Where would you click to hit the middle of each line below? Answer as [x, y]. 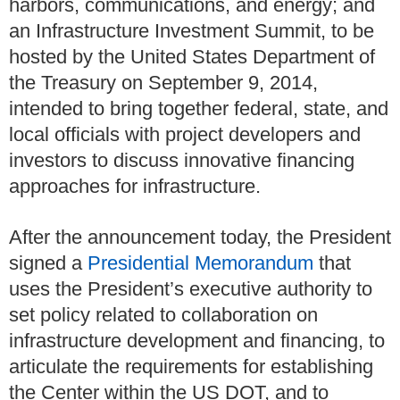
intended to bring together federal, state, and [199, 109]
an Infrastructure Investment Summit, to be [192, 31]
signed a [48, 262]
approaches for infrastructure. [135, 187]
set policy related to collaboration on [163, 314]
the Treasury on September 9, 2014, [163, 83]
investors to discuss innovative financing [182, 161]
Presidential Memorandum [200, 262]
